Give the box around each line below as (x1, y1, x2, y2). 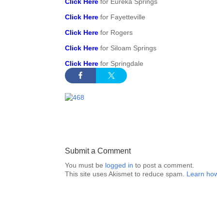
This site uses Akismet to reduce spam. (65, 170, 187, 178)
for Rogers (100, 29, 133, 36)
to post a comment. (133, 161, 195, 169)
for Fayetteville (100, 13, 146, 21)
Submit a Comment (65, 147, 131, 155)
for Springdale (100, 60, 144, 67)
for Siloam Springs (98, 44, 157, 52)
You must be (65, 161, 106, 169)
